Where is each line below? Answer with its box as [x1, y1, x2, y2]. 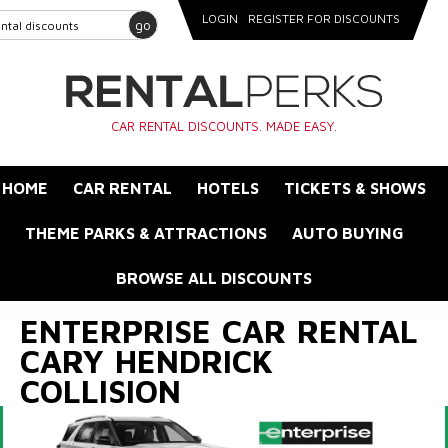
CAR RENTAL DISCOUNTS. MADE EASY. [111, 118, 337, 134]
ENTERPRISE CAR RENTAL [20, 312, 418, 350]
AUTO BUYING [291, 224, 404, 242]
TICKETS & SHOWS [284, 179, 426, 197]
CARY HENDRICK [20, 342, 273, 380]
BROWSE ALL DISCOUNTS [116, 269, 312, 287]
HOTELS [197, 179, 259, 197]
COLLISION [20, 372, 181, 410]
